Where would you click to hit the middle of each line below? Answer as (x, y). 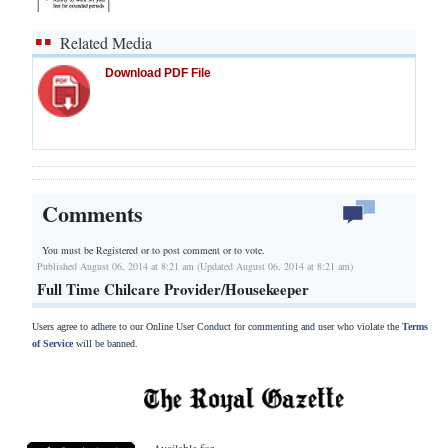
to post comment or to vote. (208, 249)
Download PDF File (158, 73)
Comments (92, 213)
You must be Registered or (97, 249)
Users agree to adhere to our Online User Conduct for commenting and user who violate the (217, 326)
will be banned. (105, 343)
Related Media (106, 42)
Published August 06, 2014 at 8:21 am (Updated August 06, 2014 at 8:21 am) (195, 265)
